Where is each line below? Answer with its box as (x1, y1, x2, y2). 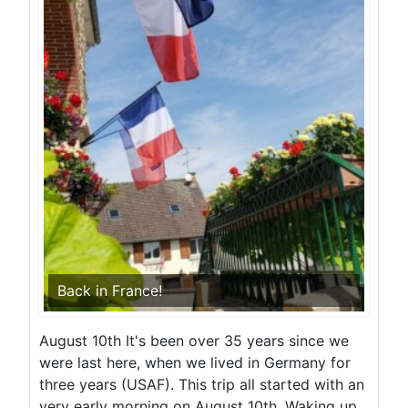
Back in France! (57, 281, 162, 301)
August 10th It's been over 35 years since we (39, 331, 349, 351)
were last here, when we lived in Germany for (39, 353, 351, 372)
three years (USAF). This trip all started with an (39, 375, 364, 394)
